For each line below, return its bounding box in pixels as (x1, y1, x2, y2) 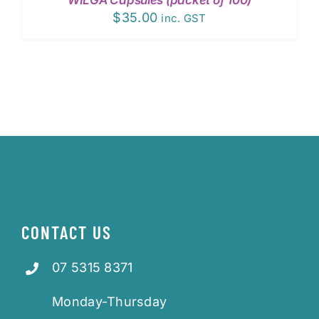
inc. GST (161, 11, 206, 25)
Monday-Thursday (52, 294, 167, 310)
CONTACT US (21, 221, 112, 244)
